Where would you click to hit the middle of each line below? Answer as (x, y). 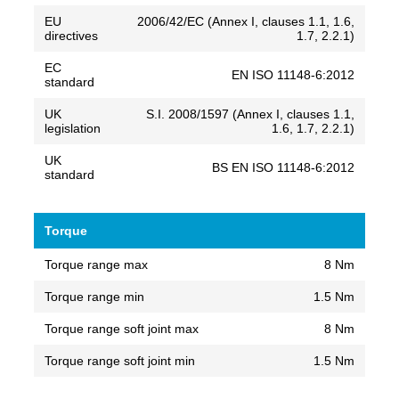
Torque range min (94, 296)
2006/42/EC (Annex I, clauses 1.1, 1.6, (246, 21)
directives (71, 35)
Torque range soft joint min (120, 360)
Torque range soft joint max (122, 328)
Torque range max (96, 264)
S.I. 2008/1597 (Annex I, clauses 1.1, (250, 114)
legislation (73, 128)
